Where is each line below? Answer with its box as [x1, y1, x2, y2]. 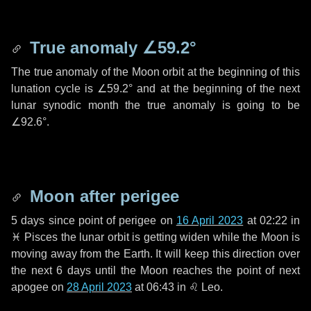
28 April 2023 [67, 281, 132, 293]
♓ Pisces [11, 231, 58, 243]
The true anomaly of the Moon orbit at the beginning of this [11, 66, 300, 78]
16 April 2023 [176, 215, 244, 226]
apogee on [11, 281, 67, 293]
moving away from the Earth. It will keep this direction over [11, 248, 300, 260]
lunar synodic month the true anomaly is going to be [11, 99, 300, 111]
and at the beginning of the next [133, 83, 301, 94]
